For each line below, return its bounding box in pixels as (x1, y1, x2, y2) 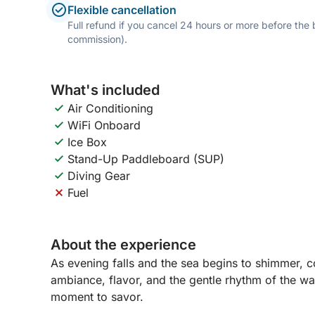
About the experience (51, 236, 196, 253)
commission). (67, 33, 127, 45)
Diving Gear (67, 169, 130, 183)
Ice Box (67, 135, 107, 149)
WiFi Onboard (67, 118, 141, 132)
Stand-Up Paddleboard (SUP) (67, 152, 224, 166)
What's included (51, 82, 160, 98)
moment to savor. (51, 290, 143, 304)
